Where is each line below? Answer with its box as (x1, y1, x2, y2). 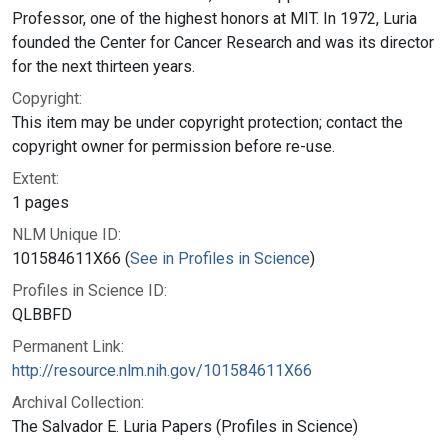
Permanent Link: (12, 336, 124, 356)
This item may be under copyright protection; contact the (12, 112, 403, 132)
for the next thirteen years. (12, 56, 195, 76)
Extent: (12, 168, 59, 188)
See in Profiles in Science (130, 248, 310, 268)
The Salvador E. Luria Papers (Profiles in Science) (12, 416, 358, 436)
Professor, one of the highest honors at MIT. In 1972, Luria (12, 8, 417, 28)
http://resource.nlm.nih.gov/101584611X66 (12, 360, 312, 380)
